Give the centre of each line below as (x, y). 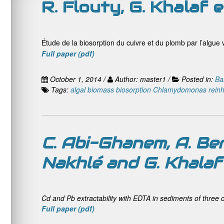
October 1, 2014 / (78, 79)
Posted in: (198, 79)
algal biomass (92, 89)
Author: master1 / (142, 79)
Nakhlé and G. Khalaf (131, 163)
